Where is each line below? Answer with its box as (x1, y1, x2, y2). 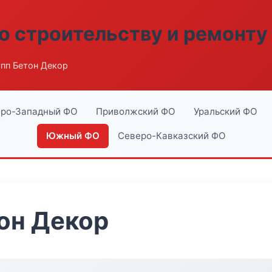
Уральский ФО (194, 106, 257, 117)
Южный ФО (46, 130, 100, 141)
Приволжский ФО (96, 106, 175, 117)
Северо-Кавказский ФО (118, 130, 226, 141)
